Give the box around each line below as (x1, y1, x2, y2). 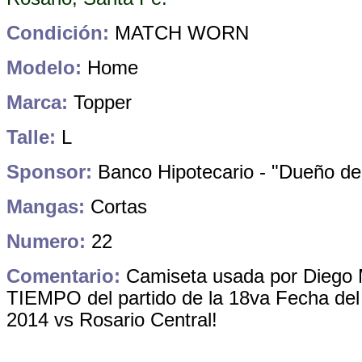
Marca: (6, 91, 68, 113)
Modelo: (6, 57, 82, 78)
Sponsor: (6, 161, 92, 183)
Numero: (6, 230, 86, 252)
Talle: (6, 126, 56, 148)
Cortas (90, 196, 147, 217)
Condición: (6, 22, 109, 44)
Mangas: (6, 196, 90, 217)
